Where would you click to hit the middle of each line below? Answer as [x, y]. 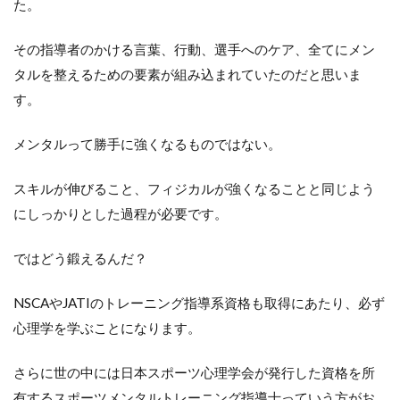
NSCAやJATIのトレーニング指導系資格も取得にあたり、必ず [199, 302]
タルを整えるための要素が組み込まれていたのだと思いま [187, 74]
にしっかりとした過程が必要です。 [121, 213]
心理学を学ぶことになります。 [107, 327]
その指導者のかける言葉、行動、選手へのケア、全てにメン [194, 49]
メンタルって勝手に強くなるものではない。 [147, 143]
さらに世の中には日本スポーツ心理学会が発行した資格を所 [194, 372]
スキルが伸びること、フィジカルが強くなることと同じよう [194, 188]
